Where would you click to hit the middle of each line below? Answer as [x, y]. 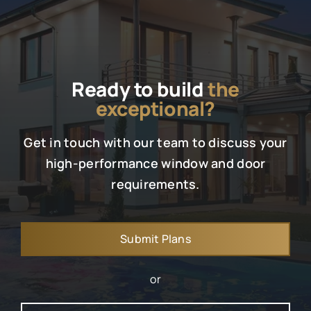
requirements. [155, 184]
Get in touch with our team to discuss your [155, 143]
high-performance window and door [155, 163]
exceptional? [155, 109]
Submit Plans [155, 239]
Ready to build [140, 89]
